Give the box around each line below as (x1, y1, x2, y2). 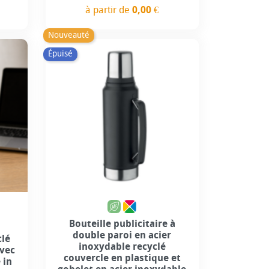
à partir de (85, 4, 133, 16)
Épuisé (47, 49, 73, 59)
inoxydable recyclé (78, 240, 166, 252)
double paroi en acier (73, 229, 172, 241)
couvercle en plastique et (63, 252, 181, 264)
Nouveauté (47, 29, 89, 40)
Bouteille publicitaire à (68, 217, 175, 229)
